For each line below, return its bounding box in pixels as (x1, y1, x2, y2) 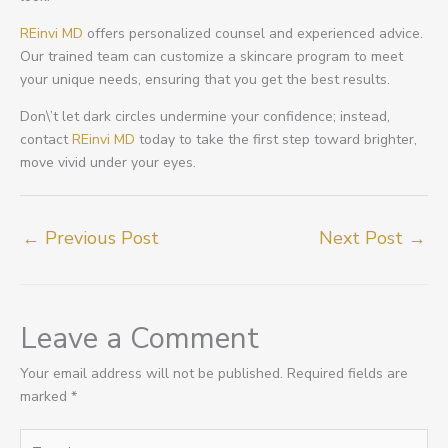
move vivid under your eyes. (20, 153, 196, 173)
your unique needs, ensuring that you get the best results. (20, 70, 390, 90)
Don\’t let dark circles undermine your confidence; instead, (20, 107, 390, 127)
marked (20, 387, 71, 407)
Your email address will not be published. (20, 364, 283, 384)
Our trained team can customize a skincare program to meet (20, 47, 403, 67)
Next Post (319, 226, 408, 251)
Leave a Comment (20, 318, 259, 359)
